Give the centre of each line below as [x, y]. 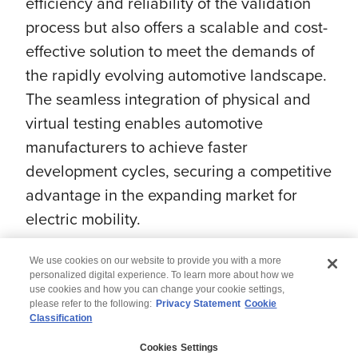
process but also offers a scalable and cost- [177, 27]
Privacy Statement [199, 303]
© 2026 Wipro [179, 332]
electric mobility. [83, 219]
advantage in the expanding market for [161, 195]
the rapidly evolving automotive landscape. [176, 75]
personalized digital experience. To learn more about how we [162, 274]
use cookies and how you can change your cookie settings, [157, 289]
